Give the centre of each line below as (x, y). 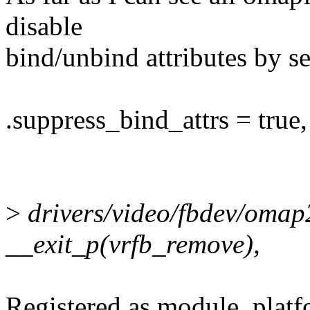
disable (44, 26)
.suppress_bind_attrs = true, (156, 120)
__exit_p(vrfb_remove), (133, 244)
